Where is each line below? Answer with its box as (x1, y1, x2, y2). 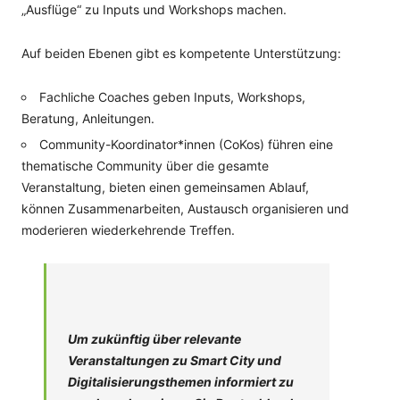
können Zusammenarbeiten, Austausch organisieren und (21, 201, 349, 216)
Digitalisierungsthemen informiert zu (68, 374, 294, 389)
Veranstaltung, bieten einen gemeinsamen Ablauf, (21, 179, 309, 195)
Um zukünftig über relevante (68, 331, 241, 346)
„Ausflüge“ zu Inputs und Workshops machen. (21, 2, 287, 17)
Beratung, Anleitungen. (21, 111, 154, 126)
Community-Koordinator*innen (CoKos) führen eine (39, 137, 333, 152)
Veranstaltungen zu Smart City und (68, 353, 281, 368)
